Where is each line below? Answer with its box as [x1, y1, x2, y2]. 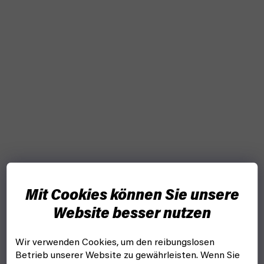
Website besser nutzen [53, 206, 211, 222]
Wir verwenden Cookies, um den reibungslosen [15, 238, 215, 248]
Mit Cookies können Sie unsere [25, 188, 239, 204]
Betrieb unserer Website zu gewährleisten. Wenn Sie [15, 251, 240, 261]
